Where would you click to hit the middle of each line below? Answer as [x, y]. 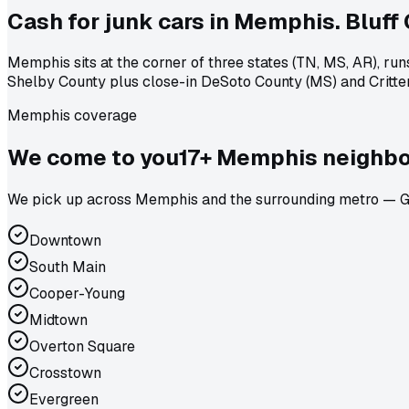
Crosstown [65, 373]
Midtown [58, 320]
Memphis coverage [72, 116]
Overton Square [82, 347]
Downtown [65, 241]
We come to [73, 158]
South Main [68, 267]
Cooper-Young [77, 294]
